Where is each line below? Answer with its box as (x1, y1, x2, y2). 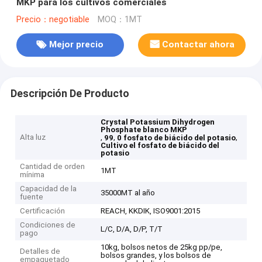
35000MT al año (101, 188, 156, 198)
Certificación (20, 206, 65, 216)
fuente (20, 192, 44, 202)
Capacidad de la (20, 184, 77, 194)
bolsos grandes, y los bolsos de (101, 251, 212, 260)
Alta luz (20, 133, 46, 142)
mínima (20, 170, 45, 180)
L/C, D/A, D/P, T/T (101, 225, 163, 234)
